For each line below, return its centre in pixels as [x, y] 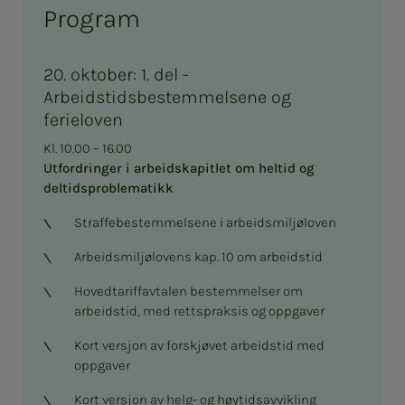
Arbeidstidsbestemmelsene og [167, 97]
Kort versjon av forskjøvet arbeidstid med [199, 345]
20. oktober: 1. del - [116, 74]
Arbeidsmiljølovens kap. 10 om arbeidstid [198, 256]
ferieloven [83, 119]
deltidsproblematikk [108, 188]
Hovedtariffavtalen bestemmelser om [188, 291]
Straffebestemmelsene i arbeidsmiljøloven [205, 222]
